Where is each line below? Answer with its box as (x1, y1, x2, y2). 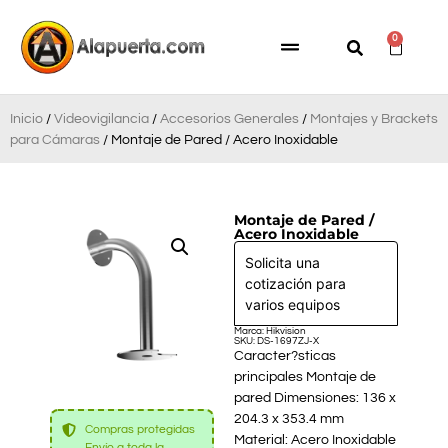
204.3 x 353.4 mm (234, 411, 344, 426)
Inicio (10, 111, 43, 126)
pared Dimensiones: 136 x (234, 390, 396, 405)
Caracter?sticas (234, 348, 336, 363)
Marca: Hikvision (234, 325, 306, 336)
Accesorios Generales (160, 111, 299, 126)
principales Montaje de (234, 369, 376, 384)
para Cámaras (10, 132, 100, 147)
